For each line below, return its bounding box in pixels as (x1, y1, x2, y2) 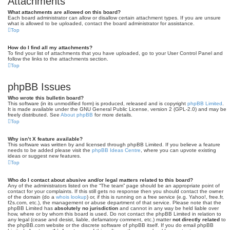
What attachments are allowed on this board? (8, 9, 121, 15)
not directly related (172, 217, 220, 222)
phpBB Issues (8, 81, 71, 92)
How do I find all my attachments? (8, 45, 92, 50)
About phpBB (61, 112, 93, 118)
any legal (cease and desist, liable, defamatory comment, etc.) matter (8, 217, 172, 222)
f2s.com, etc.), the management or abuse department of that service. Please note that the (8, 200, 221, 205)
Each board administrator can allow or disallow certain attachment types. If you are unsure (8, 15, 221, 21)
